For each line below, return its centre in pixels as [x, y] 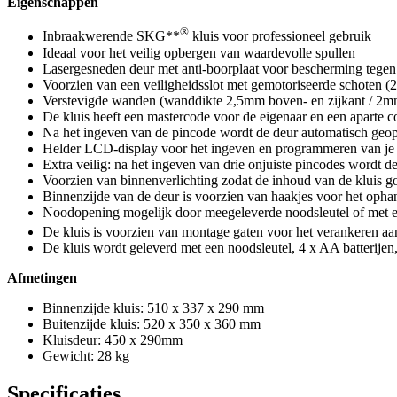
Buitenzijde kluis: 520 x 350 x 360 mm [152, 324]
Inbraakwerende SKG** [111, 36]
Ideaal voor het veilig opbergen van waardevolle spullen [199, 52]
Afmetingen [42, 278]
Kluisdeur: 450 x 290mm [113, 340]
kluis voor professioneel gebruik [280, 36]
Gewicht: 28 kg [86, 356]
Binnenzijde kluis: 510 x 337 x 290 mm [153, 308]
